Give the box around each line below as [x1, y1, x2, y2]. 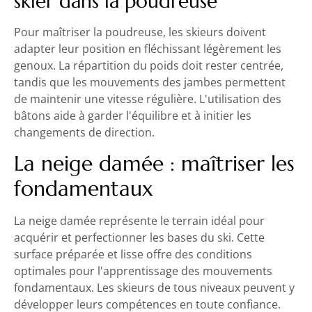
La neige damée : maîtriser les [14, 150, 295, 176]
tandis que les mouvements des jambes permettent [14, 75, 286, 91]
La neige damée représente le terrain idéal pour [14, 212, 265, 228]
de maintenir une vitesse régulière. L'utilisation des [14, 91, 281, 107]
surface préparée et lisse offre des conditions [14, 246, 252, 262]
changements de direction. [14, 125, 155, 141]
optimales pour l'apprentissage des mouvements [14, 263, 272, 279]
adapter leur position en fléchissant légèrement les [14, 41, 281, 57]
